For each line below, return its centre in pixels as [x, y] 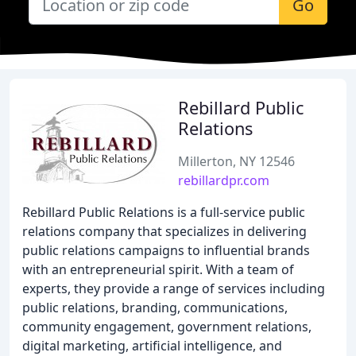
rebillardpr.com [224, 180]
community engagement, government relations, [167, 327]
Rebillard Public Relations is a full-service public [164, 212]
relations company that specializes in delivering [164, 231]
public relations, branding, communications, [155, 308]
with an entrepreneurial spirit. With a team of [158, 269]
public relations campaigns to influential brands [166, 250]
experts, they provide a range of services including [174, 288]
